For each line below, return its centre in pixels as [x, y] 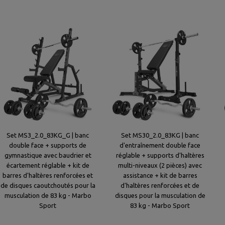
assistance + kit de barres [160, 175]
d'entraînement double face [160, 145]
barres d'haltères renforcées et [48, 175]
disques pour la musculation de [160, 195]
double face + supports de [48, 145]
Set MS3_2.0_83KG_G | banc [48, 135]
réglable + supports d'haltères [160, 155]
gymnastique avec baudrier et [48, 155]
